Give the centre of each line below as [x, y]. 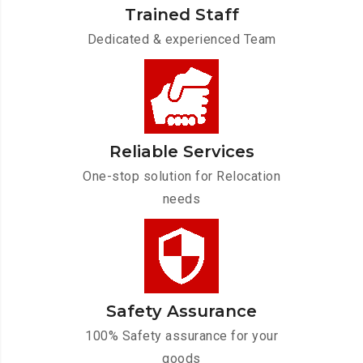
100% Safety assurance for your [181, 336]
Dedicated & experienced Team [181, 40]
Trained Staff [181, 15]
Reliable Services [181, 152]
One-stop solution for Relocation [181, 177]
